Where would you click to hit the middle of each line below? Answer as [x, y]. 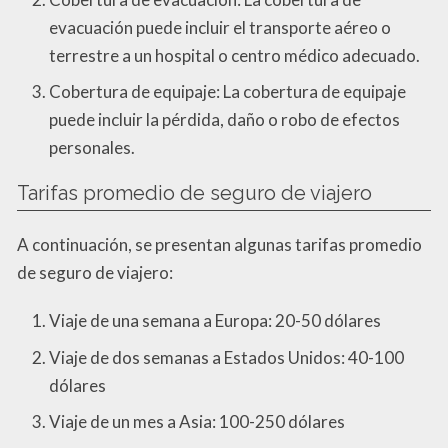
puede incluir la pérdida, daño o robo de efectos [224, 120]
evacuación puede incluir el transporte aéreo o [220, 27]
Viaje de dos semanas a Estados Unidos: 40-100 [226, 357]
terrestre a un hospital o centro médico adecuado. [234, 55]
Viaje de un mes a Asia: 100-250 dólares [197, 422]
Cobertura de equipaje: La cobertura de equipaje [227, 92]
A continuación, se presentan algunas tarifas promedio [219, 245]
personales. [92, 148]
